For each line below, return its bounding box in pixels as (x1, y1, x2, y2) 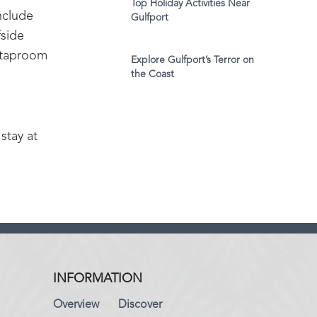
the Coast (131, 69, 174, 80)
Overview (52, 299, 99, 311)
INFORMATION (52, 272, 142, 285)
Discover (117, 299, 162, 311)
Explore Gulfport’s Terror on (131, 55, 254, 66)
